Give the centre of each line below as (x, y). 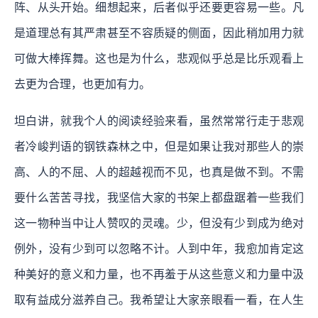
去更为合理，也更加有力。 (82, 84)
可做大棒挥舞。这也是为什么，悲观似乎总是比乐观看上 (159, 58)
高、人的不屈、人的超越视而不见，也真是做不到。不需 (159, 172)
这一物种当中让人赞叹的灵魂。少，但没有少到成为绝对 (159, 223)
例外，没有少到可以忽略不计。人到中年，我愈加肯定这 (159, 248)
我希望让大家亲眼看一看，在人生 (217, 300)
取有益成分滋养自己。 (72, 300)
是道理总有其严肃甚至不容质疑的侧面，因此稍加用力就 (159, 33)
